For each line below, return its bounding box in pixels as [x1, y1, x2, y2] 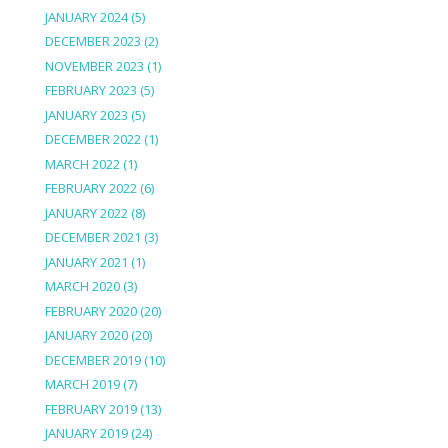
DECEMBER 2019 [44, 350, 141, 369]
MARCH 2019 [44, 375, 120, 394]
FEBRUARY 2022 [44, 179, 137, 198]
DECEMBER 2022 [44, 130, 141, 149]
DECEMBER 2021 [44, 228, 141, 247]
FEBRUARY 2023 [44, 81, 137, 100]
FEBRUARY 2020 [44, 301, 137, 320]
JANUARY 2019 [44, 424, 128, 443]
